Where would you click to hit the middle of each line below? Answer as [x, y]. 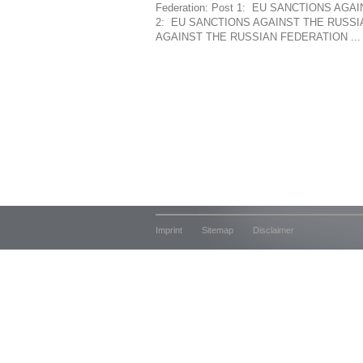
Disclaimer [273, 230]
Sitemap [218, 230]
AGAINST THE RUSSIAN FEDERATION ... [258, 37]
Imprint [169, 230]
